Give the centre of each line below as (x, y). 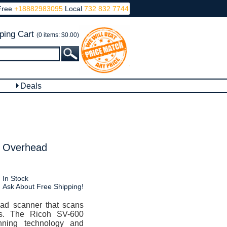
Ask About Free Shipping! (43, 186)
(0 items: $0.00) (58, 35)
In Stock (15, 178)
